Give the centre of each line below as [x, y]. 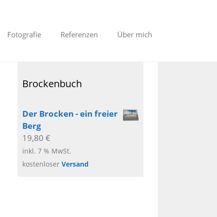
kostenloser [42, 164]
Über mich [134, 34]
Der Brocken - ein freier [70, 114]
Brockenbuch [52, 84]
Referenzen [79, 34]
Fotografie [24, 34]
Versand [75, 164]
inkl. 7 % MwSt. [47, 151]
